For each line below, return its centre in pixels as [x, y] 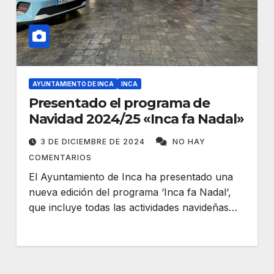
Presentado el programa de [119, 103]
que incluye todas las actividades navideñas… [133, 207]
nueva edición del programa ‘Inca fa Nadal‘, [130, 192]
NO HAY [189, 142]
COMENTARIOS [60, 157]
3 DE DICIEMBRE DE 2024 [94, 142]
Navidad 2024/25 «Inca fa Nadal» [136, 119]
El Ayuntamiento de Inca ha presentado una [131, 177]
